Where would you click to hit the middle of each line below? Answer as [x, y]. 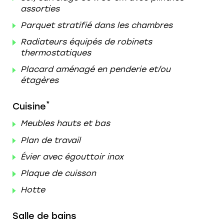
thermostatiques [56, 53]
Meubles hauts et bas [65, 123]
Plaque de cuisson [58, 173]
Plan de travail [50, 140]
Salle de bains [44, 216]
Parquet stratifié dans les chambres [96, 25]
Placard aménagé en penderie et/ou [95, 69]
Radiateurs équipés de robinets [86, 42]
